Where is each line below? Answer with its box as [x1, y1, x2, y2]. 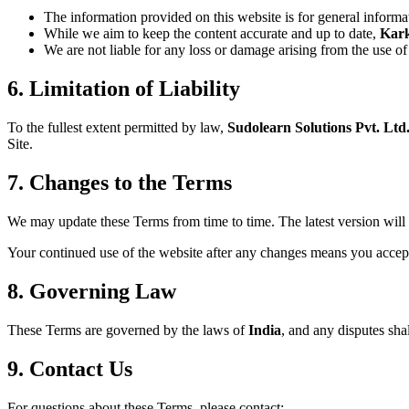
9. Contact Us [7, 356, 132, 381]
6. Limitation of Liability [7, 77, 240, 101]
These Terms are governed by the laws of [7, 321, 248, 338]
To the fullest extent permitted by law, [7, 120, 227, 136]
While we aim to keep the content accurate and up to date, [44, 26, 380, 42]
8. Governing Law [7, 278, 176, 303]
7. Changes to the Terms [7, 171, 232, 195]
